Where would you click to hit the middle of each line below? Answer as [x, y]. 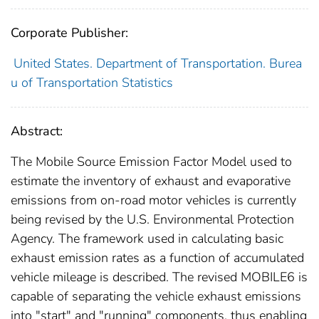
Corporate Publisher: [69, 32]
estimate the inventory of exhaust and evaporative [151, 181]
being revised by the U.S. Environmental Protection [152, 219]
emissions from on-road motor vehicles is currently [153, 200]
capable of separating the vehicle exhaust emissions [156, 296]
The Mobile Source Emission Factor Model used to [151, 161]
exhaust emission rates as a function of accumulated [157, 257]
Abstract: [37, 131]
